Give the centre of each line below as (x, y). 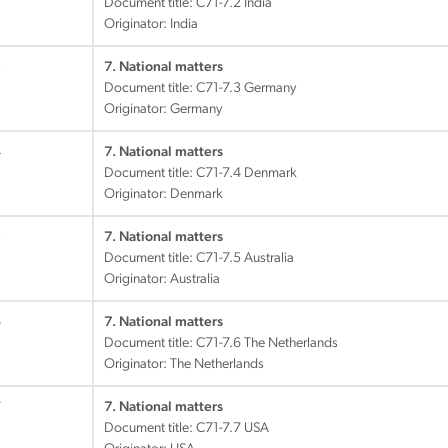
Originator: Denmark (163, 194)
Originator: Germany (163, 109)
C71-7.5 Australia (245, 258)
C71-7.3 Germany (246, 88)
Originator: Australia (162, 279)
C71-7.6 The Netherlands (267, 343)
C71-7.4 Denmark (246, 173)
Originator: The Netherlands (184, 364)
